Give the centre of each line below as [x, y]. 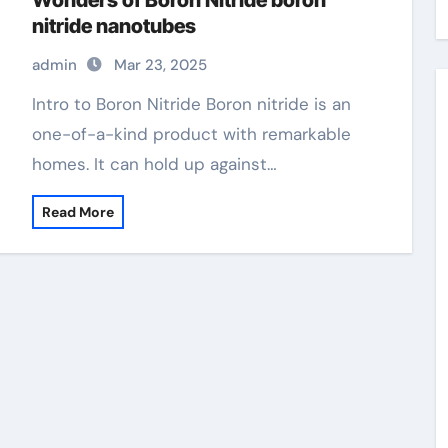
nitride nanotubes [113, 26]
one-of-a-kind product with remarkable [191, 134]
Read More [77, 212]
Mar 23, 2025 [160, 65]
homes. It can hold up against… [154, 164]
